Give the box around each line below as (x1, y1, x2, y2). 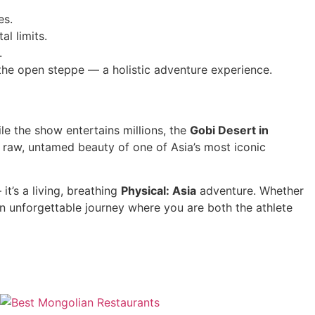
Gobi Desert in (190, 122, 269, 137)
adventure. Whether (196, 184, 304, 198)
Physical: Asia (121, 184, 196, 198)
